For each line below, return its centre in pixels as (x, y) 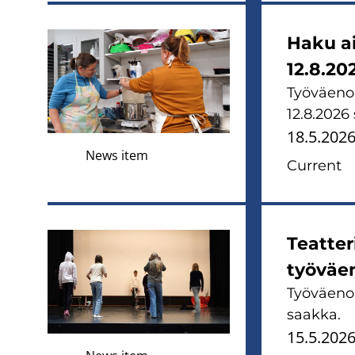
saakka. (314, 314)
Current (314, 165)
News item (117, 156)
